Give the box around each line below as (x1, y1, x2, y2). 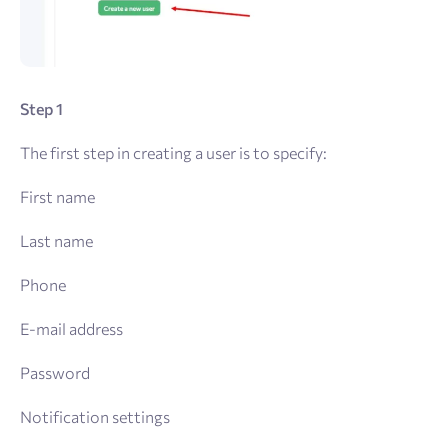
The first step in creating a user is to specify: (20, 142, 327, 162)
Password (20, 362, 90, 382)
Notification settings (20, 406, 170, 426)
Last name (20, 230, 96, 250)
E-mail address (20, 318, 126, 338)
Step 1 (20, 98, 63, 118)
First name (20, 186, 95, 206)
